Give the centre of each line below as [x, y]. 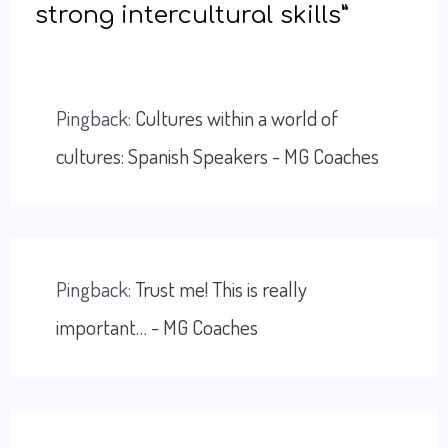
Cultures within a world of [237, 118]
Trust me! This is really [221, 288]
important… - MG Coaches [157, 326]
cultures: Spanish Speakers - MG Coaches [218, 156]
